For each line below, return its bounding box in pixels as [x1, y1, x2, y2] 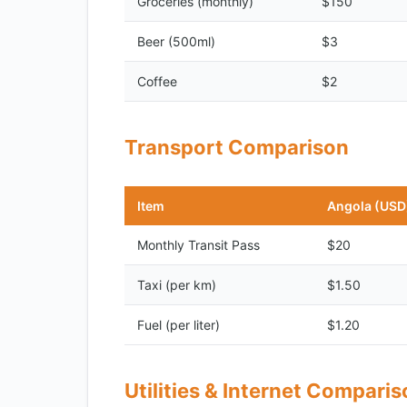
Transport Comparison [124, 135, 349, 159]
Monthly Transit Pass [137, 237, 260, 253]
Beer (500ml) [137, 34, 215, 49]
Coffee [137, 74, 177, 89]
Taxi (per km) [137, 277, 216, 293]
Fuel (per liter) [137, 317, 220, 333]
